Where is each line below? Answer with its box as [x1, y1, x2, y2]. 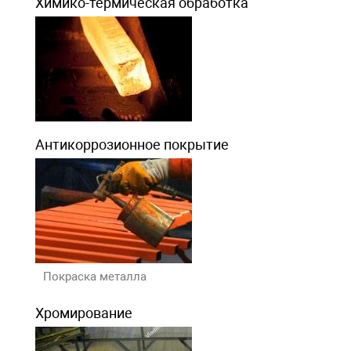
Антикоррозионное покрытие [34, 136, 229, 153]
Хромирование [34, 304, 132, 321]
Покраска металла [42, 269, 147, 284]
